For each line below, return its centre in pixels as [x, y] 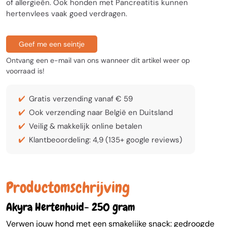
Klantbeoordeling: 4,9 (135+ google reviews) [106, 140]
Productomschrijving [68, 187]
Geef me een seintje [52, 44]
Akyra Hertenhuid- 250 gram [70, 207]
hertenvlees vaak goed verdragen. [67, 14]
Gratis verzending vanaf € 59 [81, 99]
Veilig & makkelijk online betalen [86, 126]
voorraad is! [25, 71]
